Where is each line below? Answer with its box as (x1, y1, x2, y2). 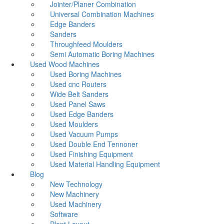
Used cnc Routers (50, 79, 106, 89)
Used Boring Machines (50, 69, 121, 79)
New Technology (50, 179, 102, 189)
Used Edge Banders (50, 109, 113, 119)
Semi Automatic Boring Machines (50, 49, 154, 59)
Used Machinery (50, 199, 101, 209)
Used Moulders (50, 119, 98, 129)
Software (50, 209, 78, 219)
